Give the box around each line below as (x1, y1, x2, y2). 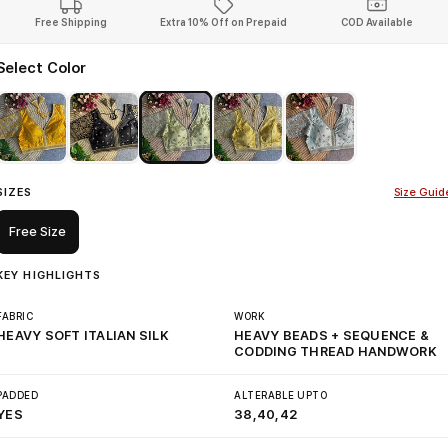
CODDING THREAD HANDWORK (234, 344, 437, 359)
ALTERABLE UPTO (234, 389, 327, 401)
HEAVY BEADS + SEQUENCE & (234, 328, 430, 343)
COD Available (341, 16, 414, 28)
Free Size (9, 224, 66, 239)
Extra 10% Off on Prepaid (160, 16, 288, 28)
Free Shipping (34, 16, 107, 28)
